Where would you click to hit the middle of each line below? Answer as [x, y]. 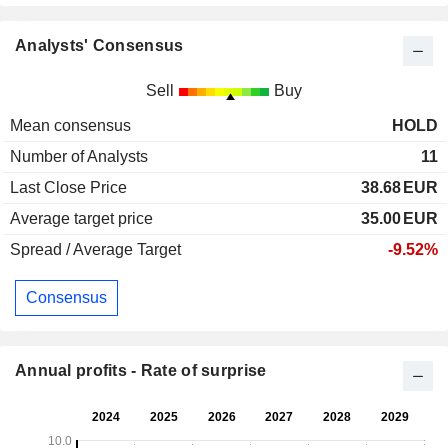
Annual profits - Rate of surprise [141, 370]
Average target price [81, 219]
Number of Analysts [79, 157]
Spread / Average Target [95, 250]
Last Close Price [68, 188]
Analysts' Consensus [99, 46]
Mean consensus [70, 126]
